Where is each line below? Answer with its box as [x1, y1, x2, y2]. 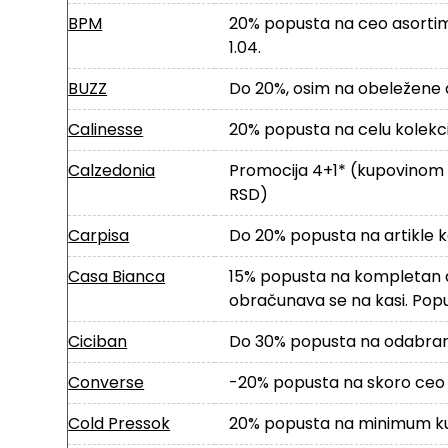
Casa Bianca [68, 264, 166, 288]
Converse [68, 370, 145, 394]
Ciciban [68, 329, 128, 353]
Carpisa [68, 223, 130, 247]
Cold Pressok [68, 411, 171, 435]
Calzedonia [68, 158, 156, 182]
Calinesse [68, 117, 144, 141]
